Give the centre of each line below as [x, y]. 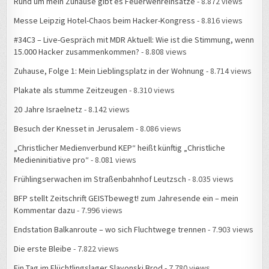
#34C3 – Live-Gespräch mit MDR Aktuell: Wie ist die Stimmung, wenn [134, 27]
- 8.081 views [113, 147]
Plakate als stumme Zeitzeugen [71, 77]
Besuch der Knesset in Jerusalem [74, 116]
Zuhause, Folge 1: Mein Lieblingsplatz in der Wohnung [109, 58]
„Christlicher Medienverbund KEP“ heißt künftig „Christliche [120, 135]
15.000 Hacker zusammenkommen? [77, 39]
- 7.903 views [230, 216]
